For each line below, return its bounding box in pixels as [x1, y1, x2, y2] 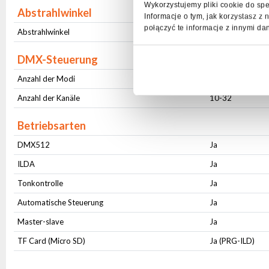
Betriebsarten [17, 119, 86, 132]
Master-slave [17, 217, 64, 226]
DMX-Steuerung [17, 53, 98, 66]
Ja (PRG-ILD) [210, 236, 255, 246]
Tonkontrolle [17, 178, 64, 188]
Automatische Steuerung [17, 198, 104, 207]
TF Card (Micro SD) [17, 236, 86, 246]
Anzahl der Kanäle [17, 93, 80, 103]
